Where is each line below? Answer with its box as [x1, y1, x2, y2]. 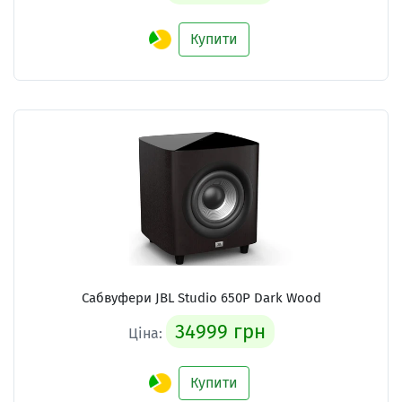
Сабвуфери [81, 289, 155, 306]
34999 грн [174, 319, 266, 344]
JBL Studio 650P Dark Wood [154, 289, 321, 306]
